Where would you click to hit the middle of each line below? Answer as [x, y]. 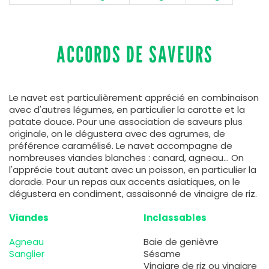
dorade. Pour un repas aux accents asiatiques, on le [125, 181]
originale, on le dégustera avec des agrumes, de [117, 133]
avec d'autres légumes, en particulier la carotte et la [127, 109]
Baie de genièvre [181, 241]
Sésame [162, 253]
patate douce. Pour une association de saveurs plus [126, 121]
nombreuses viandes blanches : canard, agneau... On [126, 157]
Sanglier [27, 253]
